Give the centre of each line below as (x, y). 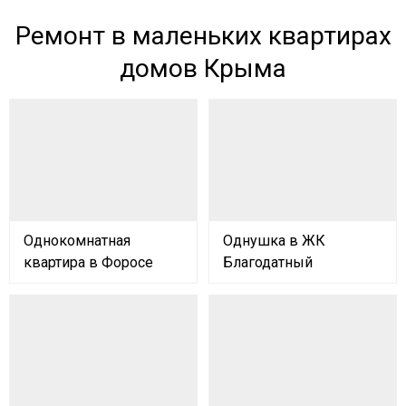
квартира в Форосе (88, 263)
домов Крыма (203, 69)
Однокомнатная (77, 241)
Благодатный (268, 263)
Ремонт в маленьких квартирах (203, 36)
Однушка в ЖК (274, 241)
